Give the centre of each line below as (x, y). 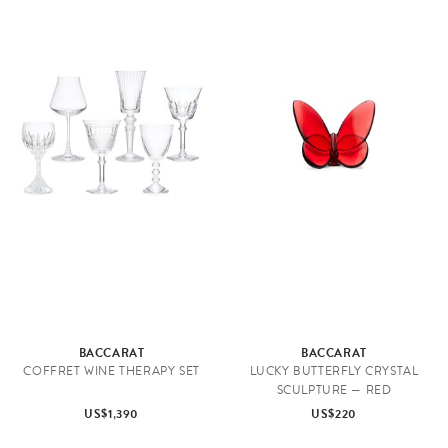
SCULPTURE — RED (334, 390)
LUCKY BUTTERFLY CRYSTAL (334, 371)
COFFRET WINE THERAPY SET (111, 371)
